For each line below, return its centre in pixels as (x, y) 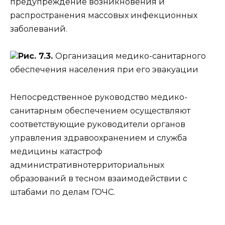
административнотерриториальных (87, 165)
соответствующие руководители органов (98, 124)
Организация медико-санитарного (131, 56)
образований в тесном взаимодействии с (99, 178)
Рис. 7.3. (37, 56)
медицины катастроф (56, 151)
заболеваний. (39, 29)
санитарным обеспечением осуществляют (100, 110)
